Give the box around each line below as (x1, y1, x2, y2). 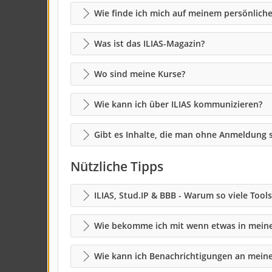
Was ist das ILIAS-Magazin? (94, 38, 205, 49)
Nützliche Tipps (70, 158, 163, 175)
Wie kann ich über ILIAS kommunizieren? (94, 98, 262, 110)
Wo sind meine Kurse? (94, 68, 185, 80)
